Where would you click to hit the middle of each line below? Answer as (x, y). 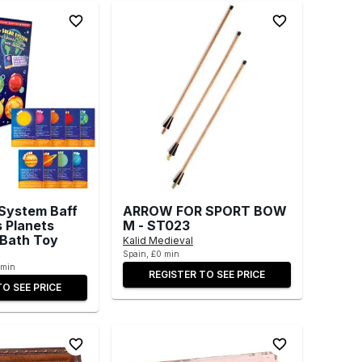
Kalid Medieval (158, 240)
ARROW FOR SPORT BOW (205, 210)
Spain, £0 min (151, 253)
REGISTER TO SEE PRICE (207, 274)
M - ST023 (156, 225)
